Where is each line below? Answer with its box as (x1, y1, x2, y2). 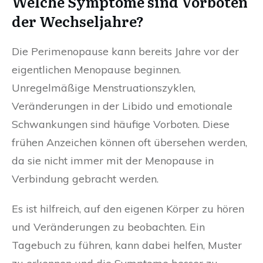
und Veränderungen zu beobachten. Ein (12, 220, 205, 234)
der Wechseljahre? (12, 11, 144, 32)
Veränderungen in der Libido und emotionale (12, 99, 232, 113)
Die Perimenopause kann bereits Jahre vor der (12, 45, 239, 59)
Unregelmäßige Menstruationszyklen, (12, 81, 195, 95)
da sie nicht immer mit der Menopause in (12, 154, 214, 168)
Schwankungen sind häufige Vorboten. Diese (12, 117, 230, 131)
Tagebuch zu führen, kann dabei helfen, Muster (12, 238, 242, 252)
